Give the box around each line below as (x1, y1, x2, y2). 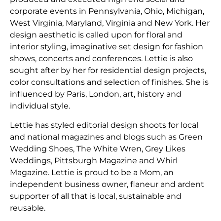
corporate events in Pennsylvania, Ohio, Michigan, (10, 6, 204, 16)
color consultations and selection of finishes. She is (10, 77, 209, 87)
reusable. (10, 203, 45, 213)
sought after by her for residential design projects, (10, 66, 206, 75)
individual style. (10, 101, 70, 111)
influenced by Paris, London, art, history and (10, 89, 182, 99)
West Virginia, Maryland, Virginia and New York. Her (10, 18, 210, 28)
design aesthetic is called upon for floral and (10, 30, 183, 40)
